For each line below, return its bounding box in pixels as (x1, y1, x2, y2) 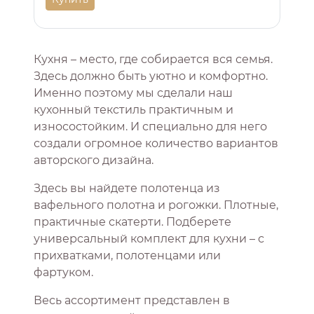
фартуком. (34, 266, 93, 280)
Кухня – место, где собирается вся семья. (34, 53, 273, 67)
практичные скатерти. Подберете (34, 215, 231, 229)
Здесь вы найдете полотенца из (34, 182, 220, 196)
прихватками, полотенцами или (34, 249, 221, 263)
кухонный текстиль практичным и (34, 103, 233, 117)
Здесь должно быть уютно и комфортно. (34, 69, 268, 83)
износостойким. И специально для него (34, 120, 267, 134)
